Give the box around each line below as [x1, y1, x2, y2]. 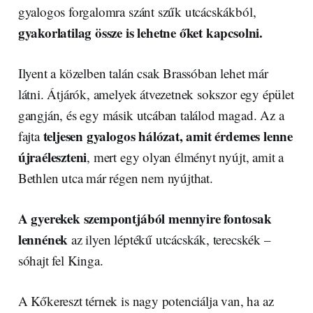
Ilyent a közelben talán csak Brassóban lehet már [17, 64, 268, 82]
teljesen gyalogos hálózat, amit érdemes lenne [39, 126, 293, 145]
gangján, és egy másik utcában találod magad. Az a [17, 105, 284, 124]
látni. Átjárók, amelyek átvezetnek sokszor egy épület [17, 85, 294, 103]
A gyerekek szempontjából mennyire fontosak [17, 208, 272, 228]
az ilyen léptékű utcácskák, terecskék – [68, 230, 271, 248]
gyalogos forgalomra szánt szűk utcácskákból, [17, 2, 256, 20]
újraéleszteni [17, 147, 87, 166]
